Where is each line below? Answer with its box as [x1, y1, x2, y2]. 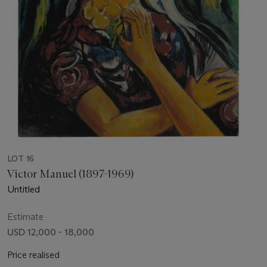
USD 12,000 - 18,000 [7, 226, 94, 238]
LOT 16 [7, 153, 34, 164]
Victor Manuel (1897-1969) [7, 167, 134, 181]
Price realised [7, 249, 60, 260]
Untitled [7, 183, 40, 195]
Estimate [7, 210, 44, 222]
